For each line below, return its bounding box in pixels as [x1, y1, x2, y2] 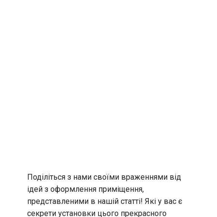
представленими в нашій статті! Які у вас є [27, 196, 182, 206]
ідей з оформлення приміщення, [27, 184, 144, 194]
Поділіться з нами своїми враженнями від [27, 172, 181, 182]
